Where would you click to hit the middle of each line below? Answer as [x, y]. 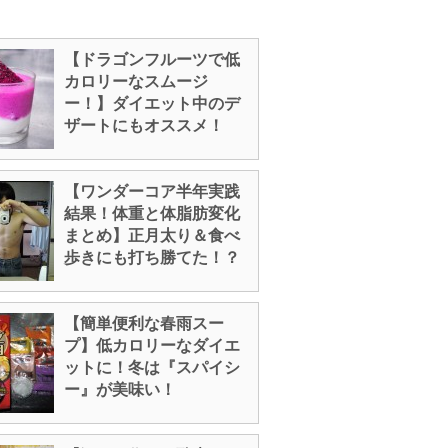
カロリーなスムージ [136, 81]
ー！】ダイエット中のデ [152, 103]
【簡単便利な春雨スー [144, 323]
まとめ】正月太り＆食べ [152, 235]
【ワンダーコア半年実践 [152, 191]
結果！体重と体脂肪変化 [152, 213]
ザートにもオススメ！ [144, 125]
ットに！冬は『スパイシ [152, 367]
